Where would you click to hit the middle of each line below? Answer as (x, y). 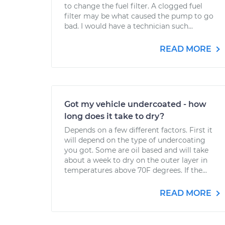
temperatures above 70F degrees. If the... (136, 170)
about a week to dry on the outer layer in (136, 160)
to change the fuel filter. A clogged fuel (133, 6)
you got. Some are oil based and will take (136, 150)
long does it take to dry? (114, 116)
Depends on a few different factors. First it (138, 130)
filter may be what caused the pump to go (139, 16)
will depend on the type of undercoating (135, 140)
